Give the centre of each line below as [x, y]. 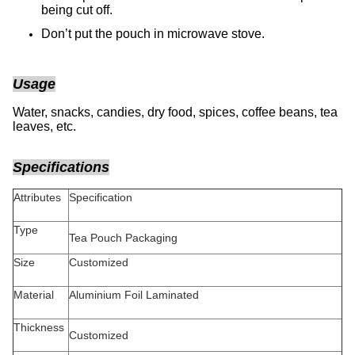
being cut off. [77, 10]
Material [38, 295]
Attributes [39, 197]
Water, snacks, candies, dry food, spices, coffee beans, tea [175, 112]
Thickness [40, 327]
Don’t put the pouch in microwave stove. [153, 34]
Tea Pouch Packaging [204, 238]
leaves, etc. [44, 126]
